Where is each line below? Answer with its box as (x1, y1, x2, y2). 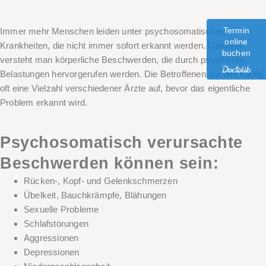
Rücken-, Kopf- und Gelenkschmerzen (24, 176, 178, 186)
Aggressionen (24, 233, 79, 243)
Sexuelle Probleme (24, 204, 99, 215)
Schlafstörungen (24, 218, 88, 229)
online (224, 37, 248, 46)
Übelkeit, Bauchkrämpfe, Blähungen (24, 190, 167, 201)
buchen (221, 48, 251, 58)
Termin (223, 26, 250, 35)
